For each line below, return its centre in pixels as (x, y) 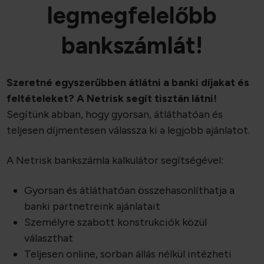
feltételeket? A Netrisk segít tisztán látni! (112, 99)
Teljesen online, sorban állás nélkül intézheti (128, 254)
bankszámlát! (132, 46)
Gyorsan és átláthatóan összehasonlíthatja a (130, 191)
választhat (49, 238)
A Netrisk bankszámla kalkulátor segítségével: (115, 161)
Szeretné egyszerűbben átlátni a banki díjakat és (128, 83)
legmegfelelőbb (132, 16)
